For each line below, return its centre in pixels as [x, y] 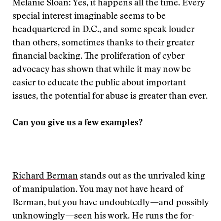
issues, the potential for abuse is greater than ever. [110, 97]
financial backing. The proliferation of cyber [98, 57]
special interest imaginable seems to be [89, 17]
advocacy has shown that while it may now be [102, 70]
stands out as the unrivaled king [142, 177]
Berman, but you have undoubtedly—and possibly [110, 203]
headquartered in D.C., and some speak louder [103, 30]
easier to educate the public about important [99, 83]
